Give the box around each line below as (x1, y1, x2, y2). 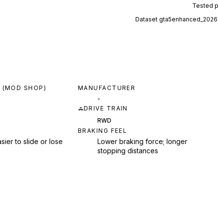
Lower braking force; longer (97, 137, 187, 146)
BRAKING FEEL (78, 127, 127, 135)
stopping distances (97, 146, 158, 155)
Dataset (135, 16, 159, 23)
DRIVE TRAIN (84, 105, 128, 112)
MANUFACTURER (78, 84, 136, 92)
